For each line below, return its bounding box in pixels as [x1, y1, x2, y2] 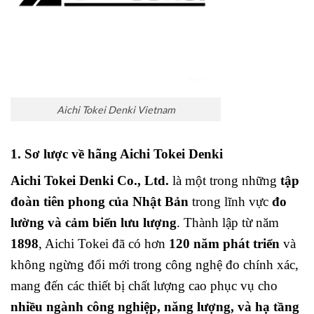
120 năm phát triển [169, 236, 280, 252]
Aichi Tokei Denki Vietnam [56, 103, 175, 116]
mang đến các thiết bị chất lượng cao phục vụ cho [11, 278, 278, 294]
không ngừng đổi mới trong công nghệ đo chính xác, [11, 257, 299, 273]
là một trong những [169, 173, 280, 189]
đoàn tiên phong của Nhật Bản [11, 194, 189, 210]
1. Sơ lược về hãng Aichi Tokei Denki [11, 146, 223, 162]
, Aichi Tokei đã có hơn [39, 236, 169, 252]
